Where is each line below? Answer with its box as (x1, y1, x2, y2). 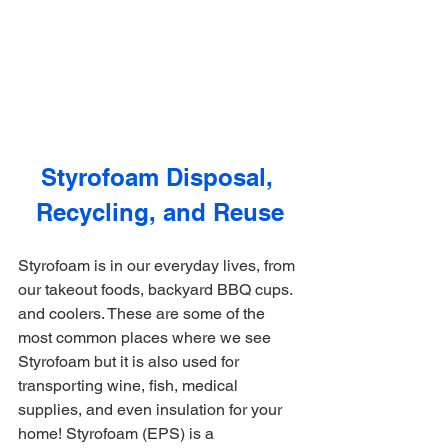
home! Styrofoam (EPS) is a (18, 424, 218, 444)
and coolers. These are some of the (18, 304, 269, 324)
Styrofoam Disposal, (40, 163, 280, 192)
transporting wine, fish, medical (18, 376, 242, 396)
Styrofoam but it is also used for (18, 352, 243, 372)
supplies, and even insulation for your (18, 400, 286, 420)
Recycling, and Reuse (36, 198, 284, 227)
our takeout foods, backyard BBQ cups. (18, 280, 296, 300)
